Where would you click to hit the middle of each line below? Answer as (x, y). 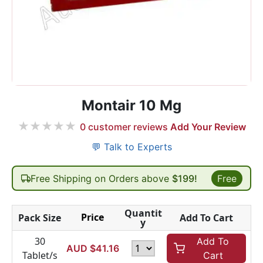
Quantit (143, 213)
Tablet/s (40, 255)
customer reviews (127, 127)
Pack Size (40, 218)
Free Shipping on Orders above (101, 178)
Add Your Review (208, 127)
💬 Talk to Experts (131, 147)
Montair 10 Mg (131, 105)
